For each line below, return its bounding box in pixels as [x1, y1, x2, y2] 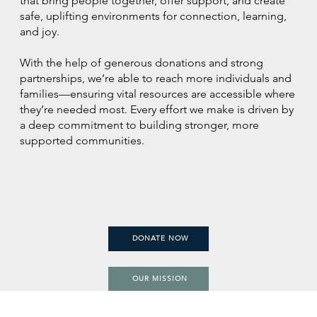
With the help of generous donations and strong [20, 56, 264, 70]
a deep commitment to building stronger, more [20, 118, 260, 132]
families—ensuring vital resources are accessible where [20, 87, 296, 101]
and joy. [20, 25, 60, 39]
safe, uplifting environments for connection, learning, [20, 9, 287, 23]
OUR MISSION [132, 273, 188, 283]
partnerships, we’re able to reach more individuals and [20, 71, 292, 86]
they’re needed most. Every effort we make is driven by [20, 103, 294, 117]
